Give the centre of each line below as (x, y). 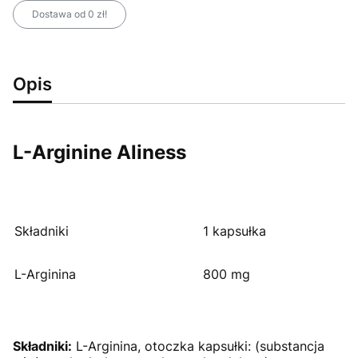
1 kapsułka (235, 231)
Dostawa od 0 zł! (70, 14)
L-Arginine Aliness (99, 152)
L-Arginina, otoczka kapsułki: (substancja (198, 346)
